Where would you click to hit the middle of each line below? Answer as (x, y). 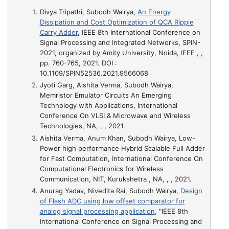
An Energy (154, 12)
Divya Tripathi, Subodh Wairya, (88, 12)
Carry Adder (59, 32)
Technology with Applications (86, 106)
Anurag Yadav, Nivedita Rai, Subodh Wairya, (110, 190)
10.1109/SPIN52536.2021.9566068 (94, 73)
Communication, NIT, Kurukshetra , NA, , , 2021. (116, 179)
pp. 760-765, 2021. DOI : (78, 63)
